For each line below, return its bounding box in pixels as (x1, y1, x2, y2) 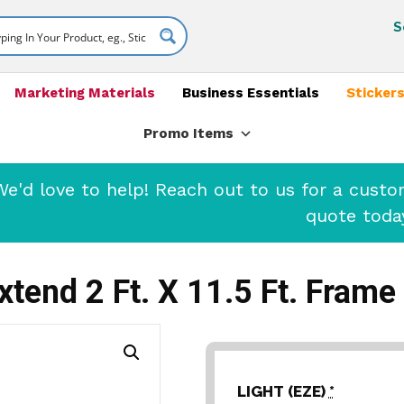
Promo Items (142, 125, 234, 142)
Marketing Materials (14, 85, 155, 101)
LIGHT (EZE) (236, 382, 329, 400)
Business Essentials (181, 85, 319, 101)
